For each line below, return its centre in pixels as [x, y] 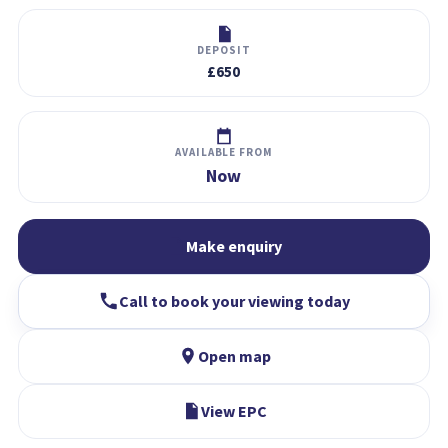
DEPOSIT [224, 49]
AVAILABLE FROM [224, 151]
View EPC [234, 410]
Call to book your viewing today [234, 300]
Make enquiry [234, 245]
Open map [234, 355]
